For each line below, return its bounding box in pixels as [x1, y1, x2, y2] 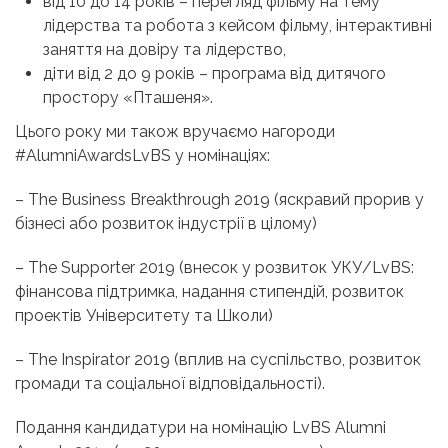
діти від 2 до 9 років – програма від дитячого [43, 64, 386, 84]
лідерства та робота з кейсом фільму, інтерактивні [43, 16, 432, 36]
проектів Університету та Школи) [15, 306, 273, 326]
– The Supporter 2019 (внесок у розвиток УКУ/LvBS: [15, 258, 414, 278]
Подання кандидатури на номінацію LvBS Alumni [15, 418, 386, 438]
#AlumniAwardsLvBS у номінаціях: [15, 146, 270, 166]
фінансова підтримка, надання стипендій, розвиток [15, 282, 404, 302]
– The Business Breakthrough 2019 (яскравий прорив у [15, 190, 424, 210]
